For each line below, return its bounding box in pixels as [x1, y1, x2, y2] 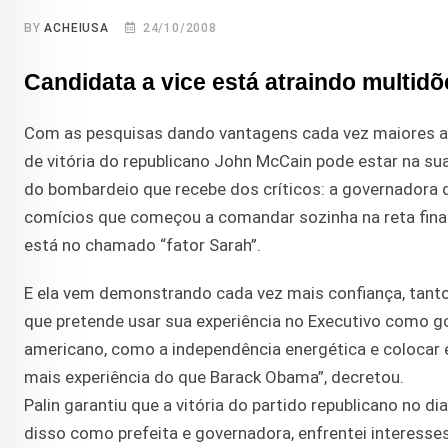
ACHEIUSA [44, 21, 109, 36]
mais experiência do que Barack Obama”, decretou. [24, 367, 404, 388]
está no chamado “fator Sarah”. [24, 235, 261, 256]
